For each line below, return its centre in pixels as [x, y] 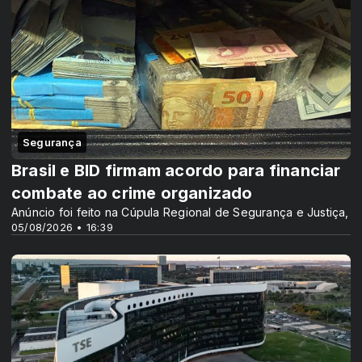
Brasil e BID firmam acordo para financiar [176, 171]
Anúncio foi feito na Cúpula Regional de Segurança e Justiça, [180, 213]
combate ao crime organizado [132, 194]
